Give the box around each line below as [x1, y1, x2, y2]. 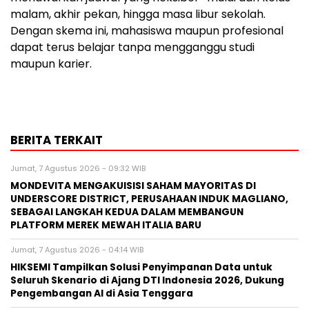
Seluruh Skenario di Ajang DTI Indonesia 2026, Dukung [10, 273, 284, 287]
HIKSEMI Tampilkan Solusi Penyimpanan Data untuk [10, 260, 272, 274]
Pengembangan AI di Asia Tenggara [10, 286, 193, 300]
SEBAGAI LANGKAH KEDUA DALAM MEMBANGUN [10, 205, 243, 219]
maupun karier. [10, 55, 94, 72]
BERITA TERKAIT [10, 131, 103, 148]
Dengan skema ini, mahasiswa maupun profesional [10, 22, 283, 39]
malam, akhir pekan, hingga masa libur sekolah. [10, 6, 266, 22]
